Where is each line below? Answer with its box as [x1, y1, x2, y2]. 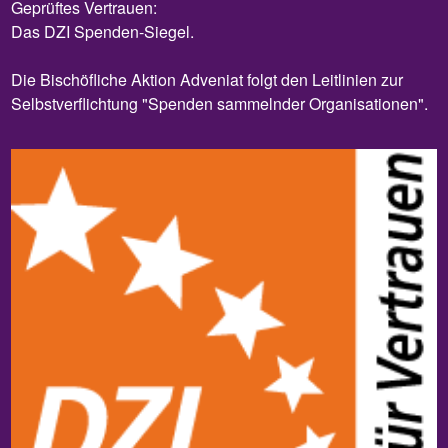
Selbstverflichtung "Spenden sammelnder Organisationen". [11, 91, 429, 115]
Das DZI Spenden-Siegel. [11, 19, 195, 43]
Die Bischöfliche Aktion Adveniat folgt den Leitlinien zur [11, 67, 404, 91]
